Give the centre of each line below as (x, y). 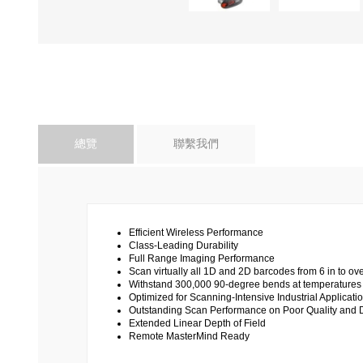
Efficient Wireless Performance (196, 233)
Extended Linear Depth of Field (197, 324)
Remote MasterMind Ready (189, 337)
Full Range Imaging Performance (202, 259)
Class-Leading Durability (184, 246)
